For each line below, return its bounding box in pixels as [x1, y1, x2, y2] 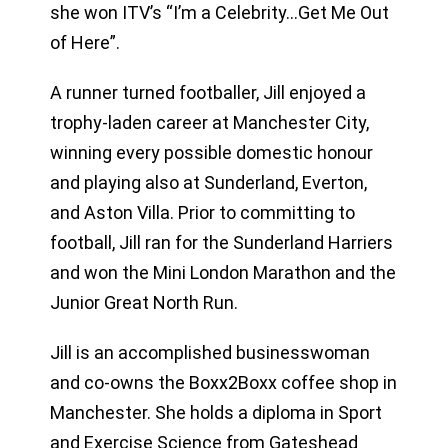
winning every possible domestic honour [49, 141, 373, 163]
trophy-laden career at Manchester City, [49, 111, 369, 133]
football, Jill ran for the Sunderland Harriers [49, 231, 393, 253]
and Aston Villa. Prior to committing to [49, 201, 355, 223]
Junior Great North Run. [49, 291, 238, 313]
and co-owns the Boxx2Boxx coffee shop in [49, 371, 397, 393]
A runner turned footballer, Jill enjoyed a [49, 81, 366, 103]
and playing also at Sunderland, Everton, [49, 171, 367, 193]
